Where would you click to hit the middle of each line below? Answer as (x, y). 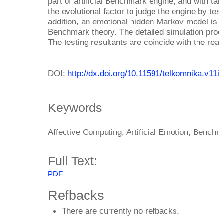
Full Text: (73, 161)
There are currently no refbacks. (120, 210)
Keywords (75, 108)
